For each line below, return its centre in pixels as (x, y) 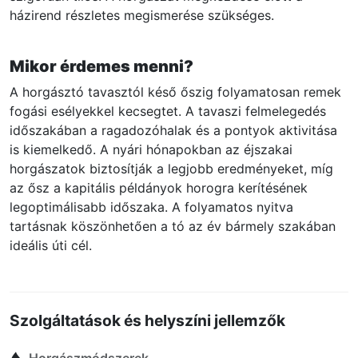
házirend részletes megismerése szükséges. (142, 15)
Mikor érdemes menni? (101, 66)
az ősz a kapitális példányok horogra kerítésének (159, 187)
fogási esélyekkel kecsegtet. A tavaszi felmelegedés (168, 111)
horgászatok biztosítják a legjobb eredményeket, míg (171, 168)
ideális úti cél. (51, 245)
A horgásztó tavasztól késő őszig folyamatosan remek (175, 91)
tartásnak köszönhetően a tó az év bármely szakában (173, 226)
